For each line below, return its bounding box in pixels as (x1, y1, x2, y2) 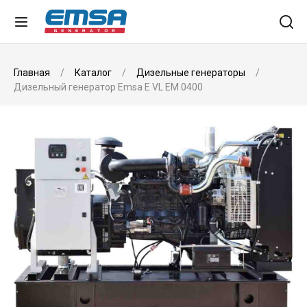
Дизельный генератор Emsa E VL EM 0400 (14, 82, 203, 93)
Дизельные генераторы (134, 67, 247, 78)
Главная (14, 67, 52, 78)
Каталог (73, 67, 114, 78)
